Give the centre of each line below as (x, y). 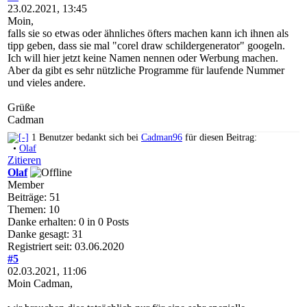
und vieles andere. (47, 82)
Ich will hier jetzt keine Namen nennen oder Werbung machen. (143, 58)
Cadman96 (162, 138)
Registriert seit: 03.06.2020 (66, 247)
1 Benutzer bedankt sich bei (86, 138)
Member (26, 185)
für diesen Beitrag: (220, 138)
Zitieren (24, 160)
